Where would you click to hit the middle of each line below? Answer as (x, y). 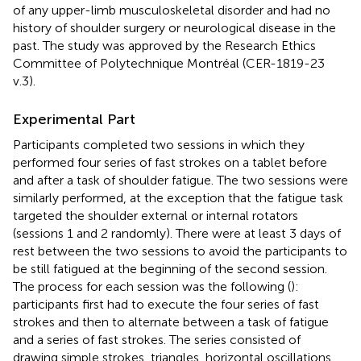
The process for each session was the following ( (152, 286)
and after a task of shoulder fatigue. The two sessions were (180, 180)
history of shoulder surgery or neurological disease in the (174, 27)
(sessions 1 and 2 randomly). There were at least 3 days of (177, 233)
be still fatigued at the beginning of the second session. (170, 268)
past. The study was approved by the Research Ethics (164, 45)
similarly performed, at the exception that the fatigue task (178, 197)
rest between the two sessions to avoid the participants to (180, 251)
